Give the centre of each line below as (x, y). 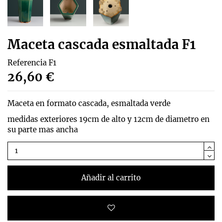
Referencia (27, 62)
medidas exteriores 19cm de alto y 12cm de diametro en (109, 119)
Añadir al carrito (111, 177)
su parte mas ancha (43, 129)
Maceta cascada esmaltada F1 (102, 44)
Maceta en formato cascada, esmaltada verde (89, 103)
